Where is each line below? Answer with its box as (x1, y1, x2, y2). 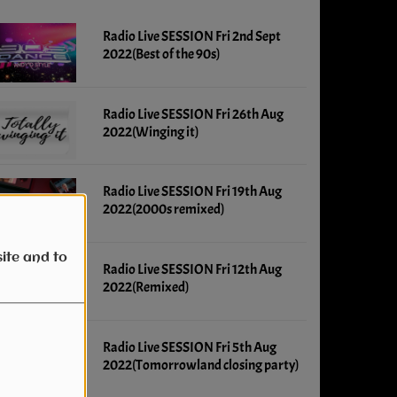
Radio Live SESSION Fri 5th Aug (102, 338, 276, 356)
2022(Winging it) (102, 122, 198, 141)
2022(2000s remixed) (102, 200, 224, 219)
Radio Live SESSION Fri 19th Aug (102, 183, 282, 201)
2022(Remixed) (102, 278, 189, 297)
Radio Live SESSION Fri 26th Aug (102, 105, 284, 123)
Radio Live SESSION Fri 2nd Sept (102, 27, 281, 45)
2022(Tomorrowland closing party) (102, 355, 299, 374)
